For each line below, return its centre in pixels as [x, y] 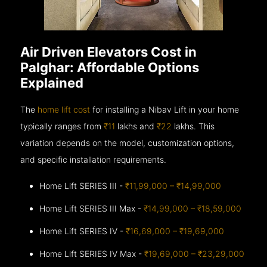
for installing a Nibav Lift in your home [165, 109]
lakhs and [136, 126]
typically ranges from [62, 126]
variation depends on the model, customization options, [128, 142]
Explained [52, 83]
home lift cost [64, 109]
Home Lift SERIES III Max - [92, 208]
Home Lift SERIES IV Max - [92, 253]
